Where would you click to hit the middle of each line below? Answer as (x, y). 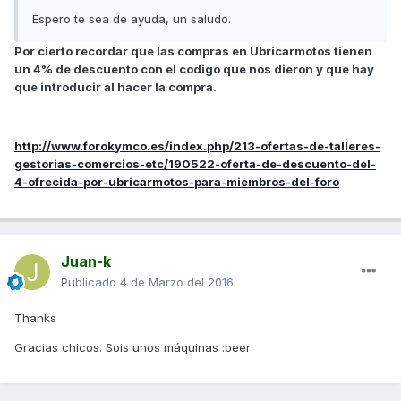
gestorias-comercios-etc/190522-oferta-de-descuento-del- (195, 163)
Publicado (90, 282)
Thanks (35, 317)
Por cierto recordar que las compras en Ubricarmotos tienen (193, 51)
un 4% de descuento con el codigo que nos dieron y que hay (194, 68)
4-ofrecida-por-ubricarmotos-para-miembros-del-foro (177, 181)
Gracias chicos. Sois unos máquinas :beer (132, 347)
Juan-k (86, 261)
